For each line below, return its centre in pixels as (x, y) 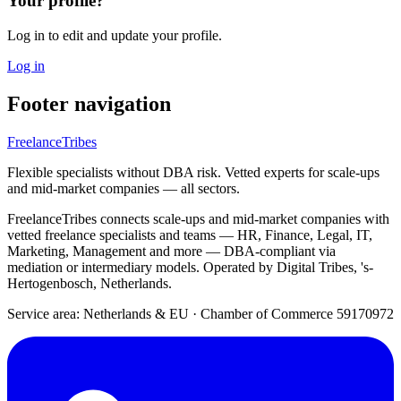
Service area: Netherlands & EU (98, 313)
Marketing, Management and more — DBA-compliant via (171, 251)
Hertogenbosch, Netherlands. (90, 283)
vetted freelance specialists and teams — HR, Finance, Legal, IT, (190, 235)
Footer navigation (89, 103)
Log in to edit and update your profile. (115, 35)
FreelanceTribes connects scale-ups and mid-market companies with (198, 218)
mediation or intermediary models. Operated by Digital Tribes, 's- (190, 267)
